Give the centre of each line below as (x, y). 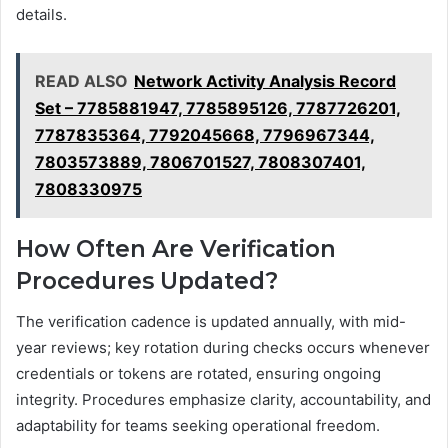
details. (41, 15)
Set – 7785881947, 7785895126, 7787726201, (218, 108)
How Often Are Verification (176, 249)
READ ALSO (81, 81)
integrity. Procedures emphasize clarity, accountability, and (223, 399)
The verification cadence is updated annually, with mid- (211, 321)
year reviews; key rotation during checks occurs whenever (223, 347)
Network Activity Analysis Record (265, 81)
